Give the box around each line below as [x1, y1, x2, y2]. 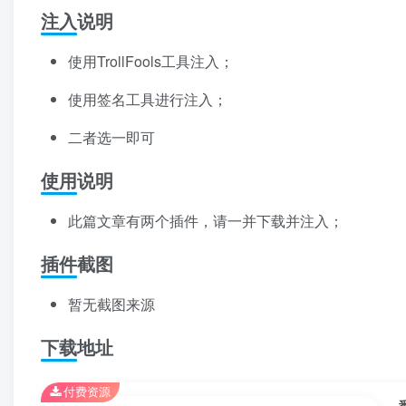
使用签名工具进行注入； [68, 89, 227, 111]
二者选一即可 [68, 127, 155, 149]
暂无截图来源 [68, 294, 155, 315]
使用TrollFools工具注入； [68, 51, 234, 72]
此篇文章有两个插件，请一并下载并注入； [68, 210, 343, 232]
